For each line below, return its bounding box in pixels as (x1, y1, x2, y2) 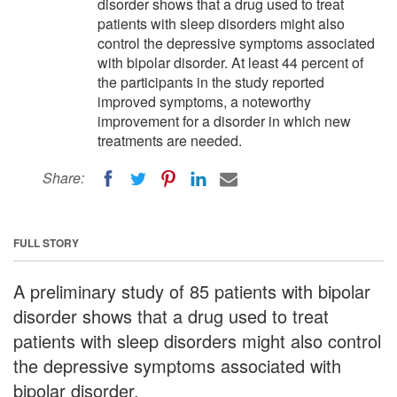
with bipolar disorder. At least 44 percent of (97, 52, 363, 73)
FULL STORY (13, 234, 79, 251)
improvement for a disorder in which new (97, 111, 351, 131)
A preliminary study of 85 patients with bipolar (13, 277, 370, 304)
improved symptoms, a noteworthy (97, 91, 311, 112)
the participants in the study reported (97, 72, 324, 92)
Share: (43, 167, 84, 188)
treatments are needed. (97, 130, 242, 151)
